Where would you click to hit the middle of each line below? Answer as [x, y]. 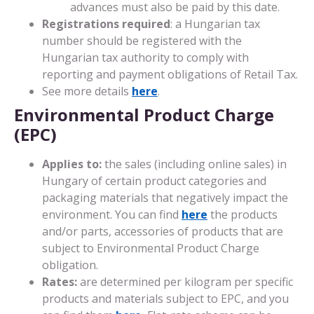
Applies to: [73, 164]
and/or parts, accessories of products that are [163, 231]
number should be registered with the [142, 40]
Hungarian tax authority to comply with [145, 57]
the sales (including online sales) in [196, 164]
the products [243, 214]
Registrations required [106, 23]
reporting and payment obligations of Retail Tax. [170, 74]
